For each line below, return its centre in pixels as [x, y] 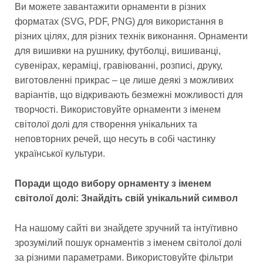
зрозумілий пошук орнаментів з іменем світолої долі [128, 242]
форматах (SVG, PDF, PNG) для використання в [119, 22]
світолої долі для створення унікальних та [106, 124]
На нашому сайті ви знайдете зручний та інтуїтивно [126, 228]
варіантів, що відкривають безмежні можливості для [129, 95]
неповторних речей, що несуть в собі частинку [115, 139]
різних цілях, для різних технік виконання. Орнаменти [131, 36]
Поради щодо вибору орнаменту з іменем [113, 184]
